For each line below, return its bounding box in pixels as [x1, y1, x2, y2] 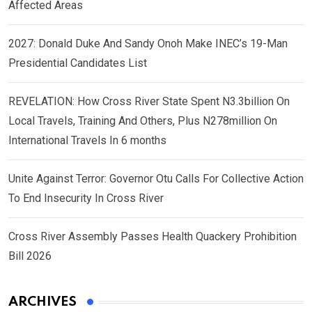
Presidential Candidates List [8, 56, 147, 70]
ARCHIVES [8, 295, 77, 309]
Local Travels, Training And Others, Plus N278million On [8, 114, 277, 127]
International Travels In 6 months [8, 134, 166, 147]
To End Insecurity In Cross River [8, 192, 164, 205]
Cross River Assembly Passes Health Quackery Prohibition [8, 230, 297, 243]
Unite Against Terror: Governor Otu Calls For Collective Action [8, 172, 304, 185]
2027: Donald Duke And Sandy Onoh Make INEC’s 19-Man [8, 37, 288, 50]
